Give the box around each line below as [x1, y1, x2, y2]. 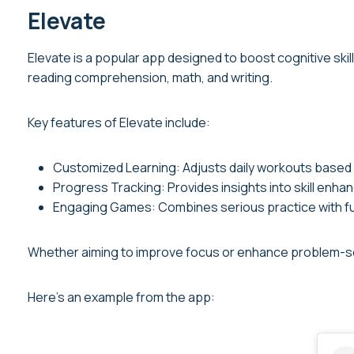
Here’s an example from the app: [28, 288, 215, 306]
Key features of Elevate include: [28, 113, 210, 131]
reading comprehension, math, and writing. [28, 68, 273, 86]
